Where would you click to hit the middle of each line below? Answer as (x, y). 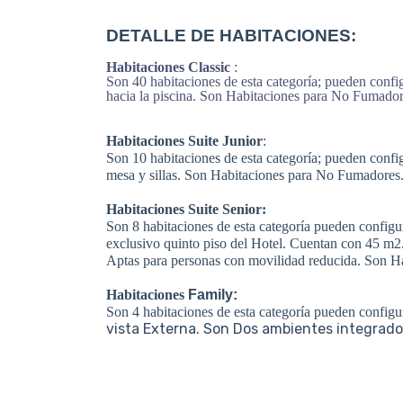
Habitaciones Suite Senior (184, 209)
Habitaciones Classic (168, 67)
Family (210, 295)
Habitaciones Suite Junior (184, 141)
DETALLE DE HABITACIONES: (231, 36)
